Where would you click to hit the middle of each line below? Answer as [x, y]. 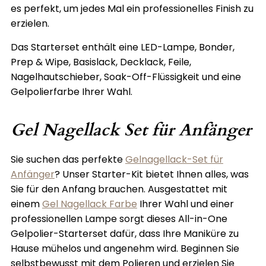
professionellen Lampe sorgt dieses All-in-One [119, 219]
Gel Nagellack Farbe [89, 204]
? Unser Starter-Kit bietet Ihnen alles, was [151, 175]
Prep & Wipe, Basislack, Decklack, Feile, [101, 62]
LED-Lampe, [170, 47]
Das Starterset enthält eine [75, 47]
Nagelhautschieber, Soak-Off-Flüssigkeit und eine [126, 77]
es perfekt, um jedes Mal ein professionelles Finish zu [132, 9]
